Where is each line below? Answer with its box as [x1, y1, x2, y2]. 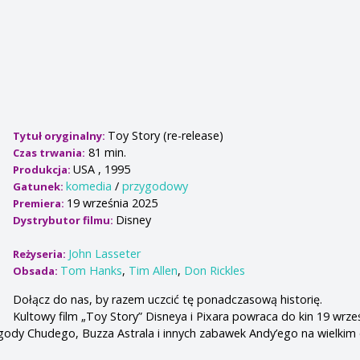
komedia [66, 178, 112, 194]
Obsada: [13, 264, 61, 279]
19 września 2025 [67, 195, 158, 211]
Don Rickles [184, 263, 246, 279]
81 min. [85, 145, 127, 161]
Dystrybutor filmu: [13, 213, 117, 228]
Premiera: [13, 196, 67, 211]
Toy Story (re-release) [108, 128, 224, 144]
